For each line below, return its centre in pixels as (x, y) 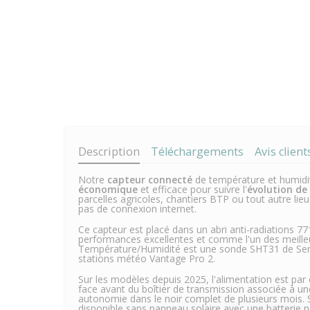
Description (109, 152)
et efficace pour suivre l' (192, 190)
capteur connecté (150, 180)
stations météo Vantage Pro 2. (147, 259)
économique (108, 190)
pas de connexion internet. (139, 209)
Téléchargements (197, 152)
